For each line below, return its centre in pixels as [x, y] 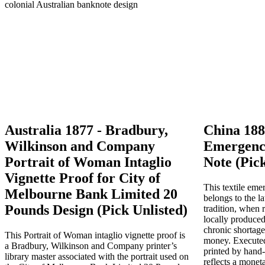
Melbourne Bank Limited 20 [91, 194]
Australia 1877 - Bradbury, [86, 130]
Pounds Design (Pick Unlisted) [96, 210]
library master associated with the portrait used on [97, 256]
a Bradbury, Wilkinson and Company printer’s [91, 245]
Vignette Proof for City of [83, 178]
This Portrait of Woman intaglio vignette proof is [95, 235]
